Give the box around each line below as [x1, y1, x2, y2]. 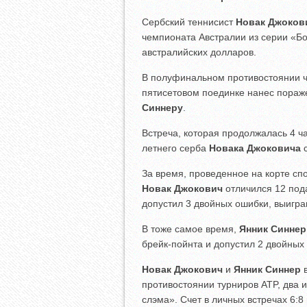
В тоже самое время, [142, 223, 239, 234]
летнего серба [142, 142, 209, 153]
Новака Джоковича [209, 142, 301, 153]
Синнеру [142, 101, 183, 113]
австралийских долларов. [142, 46, 256, 58]
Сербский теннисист [142, 16, 236, 27]
